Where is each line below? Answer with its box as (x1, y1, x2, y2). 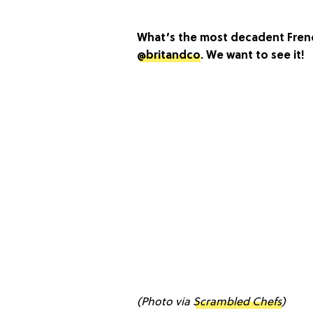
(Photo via (137, 296, 193, 309)
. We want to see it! (201, 49, 305, 62)
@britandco (137, 49, 201, 62)
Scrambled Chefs (193, 296, 282, 309)
